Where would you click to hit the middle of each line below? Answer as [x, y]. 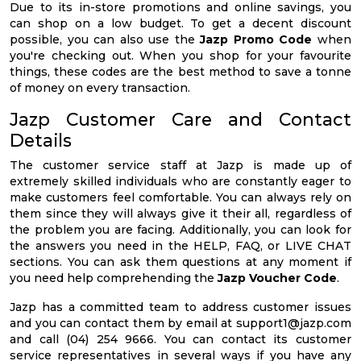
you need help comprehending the [114, 278]
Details [41, 141]
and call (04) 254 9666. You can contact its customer [180, 340]
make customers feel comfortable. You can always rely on [180, 198]
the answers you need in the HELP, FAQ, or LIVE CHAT [180, 246]
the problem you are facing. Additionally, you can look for [180, 230]
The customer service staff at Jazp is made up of [180, 166]
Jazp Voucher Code [277, 278]
